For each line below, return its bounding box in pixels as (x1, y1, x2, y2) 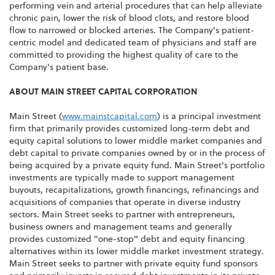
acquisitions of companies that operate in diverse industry (9, 198, 241, 207)
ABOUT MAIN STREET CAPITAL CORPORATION (9, 87, 197, 96)
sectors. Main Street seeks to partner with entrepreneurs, (9, 210, 235, 219)
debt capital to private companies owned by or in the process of (9, 149, 265, 158)
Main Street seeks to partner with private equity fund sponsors (9, 259, 258, 268)
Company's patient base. (9, 63, 111, 72)
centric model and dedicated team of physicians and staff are (9, 38, 257, 47)
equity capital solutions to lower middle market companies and (9, 136, 262, 145)
